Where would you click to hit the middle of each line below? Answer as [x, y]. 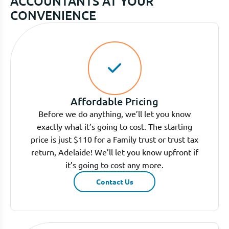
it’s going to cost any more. [114, 164]
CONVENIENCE [53, 15]
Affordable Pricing [114, 101]
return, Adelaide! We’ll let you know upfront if [114, 152]
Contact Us [114, 181]
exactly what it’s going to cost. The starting [114, 126]
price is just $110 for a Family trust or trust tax [114, 139]
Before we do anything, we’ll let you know [114, 113]
